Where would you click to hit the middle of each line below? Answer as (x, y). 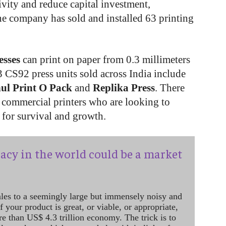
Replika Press (124, 88)
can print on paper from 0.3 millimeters (105, 60)
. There (170, 88)
